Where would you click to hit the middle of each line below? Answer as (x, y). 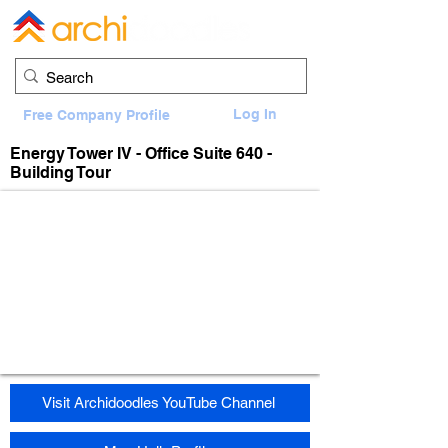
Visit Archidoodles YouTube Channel (158, 402)
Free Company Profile (96, 114)
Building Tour (60, 172)
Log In (255, 114)
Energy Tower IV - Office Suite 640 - (141, 153)
